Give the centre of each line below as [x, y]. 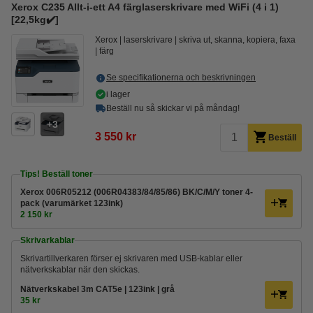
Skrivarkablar [48, 240]
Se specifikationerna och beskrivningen [181, 78]
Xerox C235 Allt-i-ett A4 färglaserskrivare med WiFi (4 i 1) [145, 7]
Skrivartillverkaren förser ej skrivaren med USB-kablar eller [131, 259]
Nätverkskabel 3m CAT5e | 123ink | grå [97, 289]
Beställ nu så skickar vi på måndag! [173, 108]
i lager [118, 94]
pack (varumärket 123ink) [72, 203]
